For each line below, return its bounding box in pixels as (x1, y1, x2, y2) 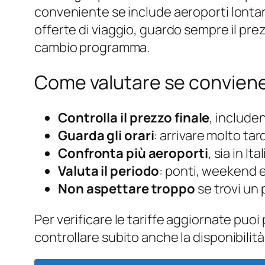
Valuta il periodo (58, 161, 160, 180)
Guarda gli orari (58, 126, 154, 144)
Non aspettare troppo (58, 179, 195, 198)
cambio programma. (34, 38, 150, 56)
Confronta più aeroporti (58, 144, 208, 162)
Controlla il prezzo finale (58, 108, 210, 127)
